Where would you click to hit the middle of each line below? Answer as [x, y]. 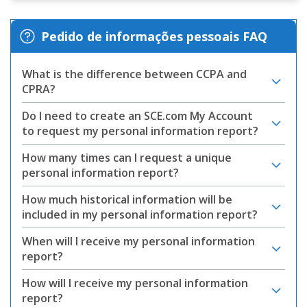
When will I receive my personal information [138, 241]
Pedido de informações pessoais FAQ [154, 36]
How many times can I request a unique [127, 158]
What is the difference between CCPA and [134, 74]
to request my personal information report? [140, 131]
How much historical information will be [127, 199]
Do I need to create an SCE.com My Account [137, 116]
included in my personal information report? [140, 214]
